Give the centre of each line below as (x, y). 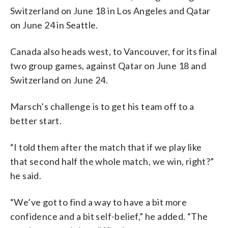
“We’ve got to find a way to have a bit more (99, 202)
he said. (26, 175)
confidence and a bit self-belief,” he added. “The (109, 216)
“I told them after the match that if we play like (106, 147)
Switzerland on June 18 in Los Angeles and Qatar (110, 10)
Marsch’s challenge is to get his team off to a (102, 106)
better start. (36, 120)
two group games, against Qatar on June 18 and (108, 65)
